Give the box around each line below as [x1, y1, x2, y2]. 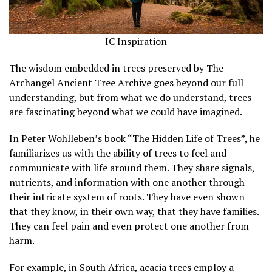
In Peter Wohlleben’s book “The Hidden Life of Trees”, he [9, 132, 260, 146]
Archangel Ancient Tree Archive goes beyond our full [9, 76, 243, 90]
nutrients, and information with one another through [9, 175, 245, 189]
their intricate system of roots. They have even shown [9, 190, 245, 204]
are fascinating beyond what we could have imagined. [9, 105, 242, 119]
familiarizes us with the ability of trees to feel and [9, 146, 226, 160]
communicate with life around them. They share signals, [9, 161, 254, 175]
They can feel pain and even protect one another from [9, 219, 249, 233]
